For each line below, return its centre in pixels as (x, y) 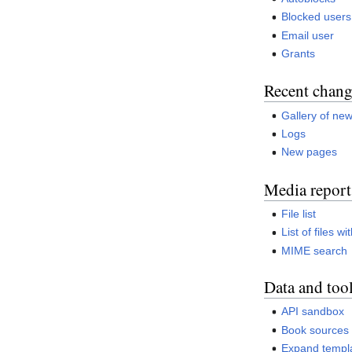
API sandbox (313, 312)
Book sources (315, 330)
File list (299, 214)
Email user (308, 35)
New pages (310, 152)
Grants (299, 54)
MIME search (315, 250)
